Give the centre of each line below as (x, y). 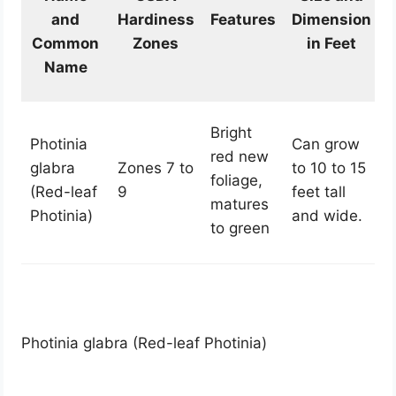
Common (66, 44)
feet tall (318, 192)
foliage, (236, 181)
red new (239, 157)
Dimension (331, 20)
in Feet (331, 44)
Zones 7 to (155, 168)
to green (240, 228)
